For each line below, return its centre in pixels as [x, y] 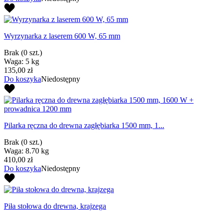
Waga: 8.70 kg [26, 151]
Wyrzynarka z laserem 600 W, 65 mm [62, 36]
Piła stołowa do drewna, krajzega [55, 206]
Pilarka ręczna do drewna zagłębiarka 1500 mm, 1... [84, 125]
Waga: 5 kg [22, 61]
